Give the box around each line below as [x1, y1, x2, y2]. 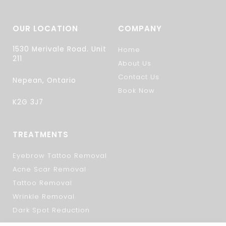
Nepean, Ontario [13, 76, 76, 86]
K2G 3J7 [13, 97, 43, 107]
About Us [118, 59, 151, 69]
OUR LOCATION [13, 23, 78, 34]
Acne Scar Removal [13, 164, 86, 175]
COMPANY [118, 23, 162, 34]
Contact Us [118, 72, 159, 82]
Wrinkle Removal [13, 192, 75, 202]
